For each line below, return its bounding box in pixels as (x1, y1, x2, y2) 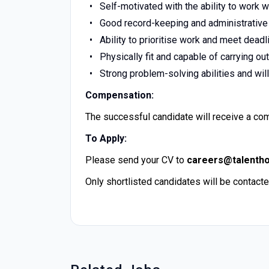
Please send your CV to (85, 154, 187, 166)
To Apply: (85, 133, 127, 144)
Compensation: (85, 89, 154, 101)
